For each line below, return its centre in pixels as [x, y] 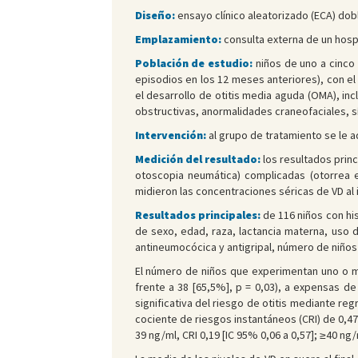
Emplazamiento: [178, 40]
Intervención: [170, 135]
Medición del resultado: [197, 159]
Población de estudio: [194, 64]
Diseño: [155, 16]
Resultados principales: [197, 215]
